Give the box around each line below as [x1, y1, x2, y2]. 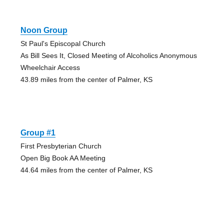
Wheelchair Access [20, 63, 80, 72]
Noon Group [20, 26, 67, 35]
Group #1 [20, 128, 55, 137]
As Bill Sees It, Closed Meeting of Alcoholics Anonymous [20, 51, 197, 60]
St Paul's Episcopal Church [20, 39, 105, 48]
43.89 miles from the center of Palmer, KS [20, 75, 152, 84]
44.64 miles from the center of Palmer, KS [20, 166, 152, 174]
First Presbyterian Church [20, 142, 101, 150]
